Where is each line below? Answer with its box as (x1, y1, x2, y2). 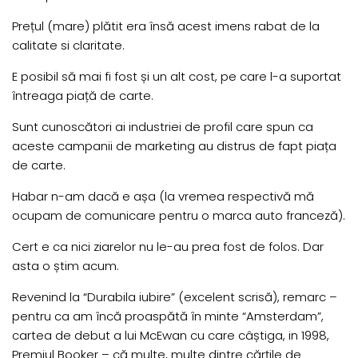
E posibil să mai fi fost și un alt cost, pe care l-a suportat (12, 68, 341, 86)
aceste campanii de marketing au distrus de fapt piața (12, 137, 336, 155)
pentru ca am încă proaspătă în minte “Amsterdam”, (12, 308, 324, 325)
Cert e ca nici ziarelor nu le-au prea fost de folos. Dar (12, 238, 324, 256)
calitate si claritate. (12, 37, 125, 54)
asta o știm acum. (12, 257, 119, 275)
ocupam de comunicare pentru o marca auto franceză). (12, 207, 345, 225)
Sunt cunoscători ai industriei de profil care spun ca (12, 118, 313, 136)
